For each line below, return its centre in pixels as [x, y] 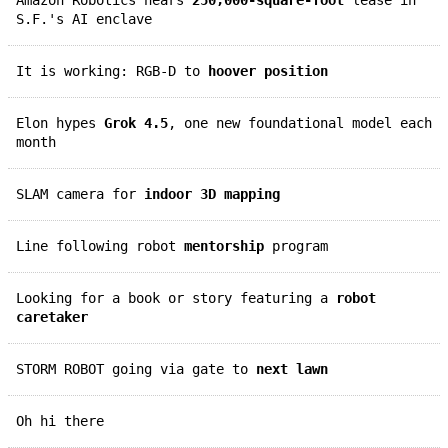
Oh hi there [64, 420]
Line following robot [104, 245]
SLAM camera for [84, 193]
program [296, 245]
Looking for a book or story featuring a [180, 297]
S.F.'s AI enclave [84, 18]
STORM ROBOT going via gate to [140, 368]
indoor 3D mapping [212, 193]
